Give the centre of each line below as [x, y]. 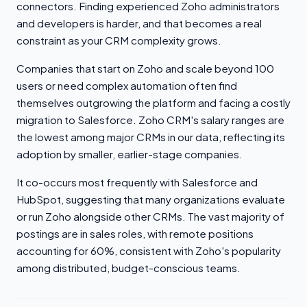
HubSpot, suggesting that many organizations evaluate [151, 199]
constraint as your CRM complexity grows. [119, 40]
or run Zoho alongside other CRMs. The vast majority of [150, 217]
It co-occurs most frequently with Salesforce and [137, 182]
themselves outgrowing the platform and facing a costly [153, 103]
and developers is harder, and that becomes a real [139, 23]
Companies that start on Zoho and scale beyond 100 [145, 69]
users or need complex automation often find [127, 86]
